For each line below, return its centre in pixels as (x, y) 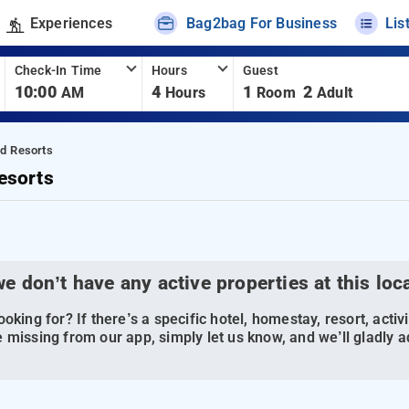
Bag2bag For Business (262, 23)
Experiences (71, 23)
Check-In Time (58, 71)
